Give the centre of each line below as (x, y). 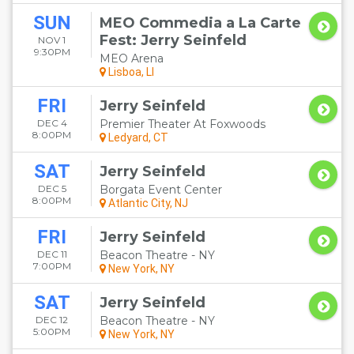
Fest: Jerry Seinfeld (173, 40)
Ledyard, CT (137, 137)
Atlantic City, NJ (147, 203)
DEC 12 (52, 320)
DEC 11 (52, 254)
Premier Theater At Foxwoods (183, 124)
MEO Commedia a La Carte (200, 23)
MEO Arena (132, 58)
